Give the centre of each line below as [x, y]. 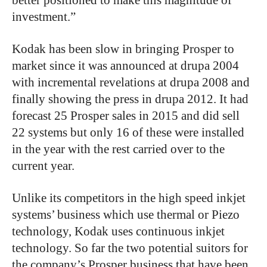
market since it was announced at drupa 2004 [125, 65]
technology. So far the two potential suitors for [130, 248]
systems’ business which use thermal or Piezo [126, 214]
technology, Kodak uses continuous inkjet [118, 231]
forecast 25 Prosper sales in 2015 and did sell [126, 115]
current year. [43, 165]
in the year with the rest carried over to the [118, 149]
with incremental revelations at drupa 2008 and [131, 82]
